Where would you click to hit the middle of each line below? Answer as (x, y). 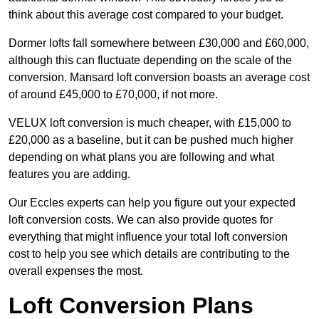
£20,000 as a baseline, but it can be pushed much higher (151, 140)
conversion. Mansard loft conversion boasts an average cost (159, 78)
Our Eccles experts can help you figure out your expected (152, 203)
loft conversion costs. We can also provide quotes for (141, 220)
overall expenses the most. (76, 271)
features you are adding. (69, 174)
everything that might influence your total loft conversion (148, 237)
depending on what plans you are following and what (141, 157)
